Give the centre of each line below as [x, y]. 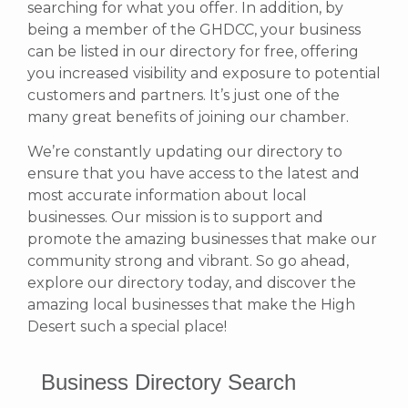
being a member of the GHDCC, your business [194, 29]
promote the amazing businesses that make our [202, 240]
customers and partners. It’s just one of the [184, 95]
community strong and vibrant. [142, 261]
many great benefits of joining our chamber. [188, 117]
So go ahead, [302, 261]
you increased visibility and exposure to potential [204, 73]
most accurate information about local [167, 196]
